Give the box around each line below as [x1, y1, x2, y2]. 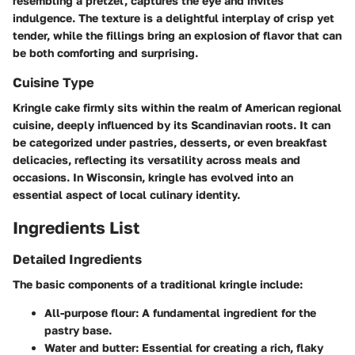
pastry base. [44, 323, 112, 338]
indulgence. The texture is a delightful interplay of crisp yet [13, 11, 334, 25]
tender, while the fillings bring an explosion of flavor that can [13, 29, 342, 43]
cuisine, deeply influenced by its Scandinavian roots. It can [13, 118, 330, 132]
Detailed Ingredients [13, 250, 142, 267]
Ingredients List [13, 217, 139, 239]
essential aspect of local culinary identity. [13, 188, 240, 202]
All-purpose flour [44, 306, 136, 320]
